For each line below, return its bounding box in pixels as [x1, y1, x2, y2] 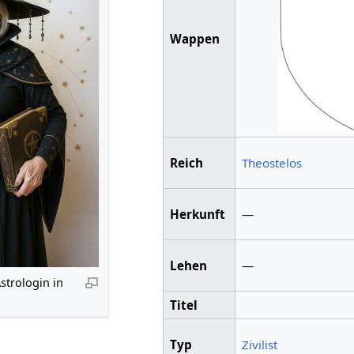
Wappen [169, 31, 220, 47]
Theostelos [241, 155, 302, 171]
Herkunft [169, 206, 225, 223]
